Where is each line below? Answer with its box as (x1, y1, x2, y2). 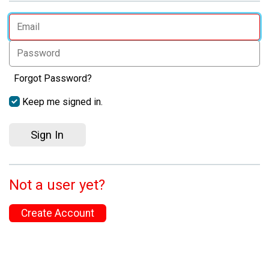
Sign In (31, 128, 64, 142)
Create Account (21, 207, 94, 220)
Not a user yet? (9, 177, 105, 194)
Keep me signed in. (22, 96, 103, 107)
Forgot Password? (14, 73, 92, 84)
